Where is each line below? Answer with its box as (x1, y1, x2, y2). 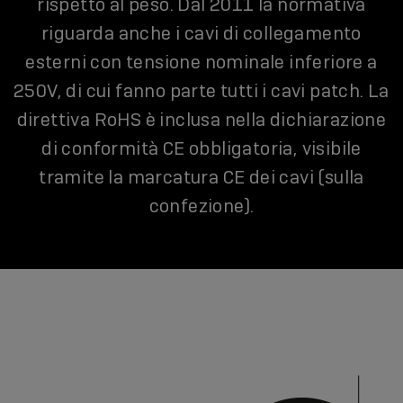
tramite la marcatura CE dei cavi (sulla (39, 166, 364, 190)
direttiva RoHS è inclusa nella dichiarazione (16, 108, 387, 132)
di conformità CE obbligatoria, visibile (41, 137, 362, 161)
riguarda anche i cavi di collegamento (41, 22, 362, 46)
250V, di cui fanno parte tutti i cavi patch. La (13, 79, 390, 103)
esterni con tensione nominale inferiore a (25, 50, 378, 75)
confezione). (148, 194, 255, 219)
